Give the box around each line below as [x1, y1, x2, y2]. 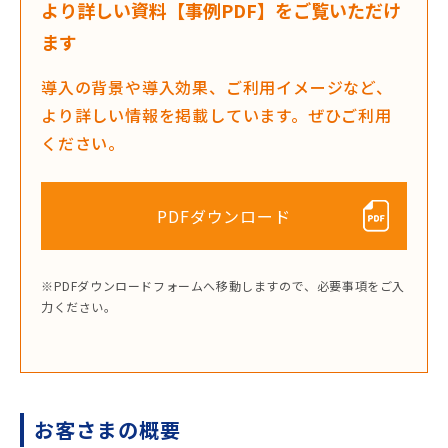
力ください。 [41, 298, 117, 316]
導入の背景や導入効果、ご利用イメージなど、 [41, 75, 393, 100]
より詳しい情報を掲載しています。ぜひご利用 [41, 103, 392, 128]
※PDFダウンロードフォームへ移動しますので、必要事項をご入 [41, 277, 406, 295]
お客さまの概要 [34, 415, 181, 445]
